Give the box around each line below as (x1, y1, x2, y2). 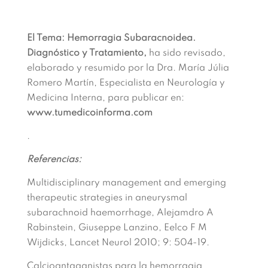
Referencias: (26, 155, 81, 165)
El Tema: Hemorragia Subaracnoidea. (26, 33, 196, 43)
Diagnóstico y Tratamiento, (26, 48, 147, 58)
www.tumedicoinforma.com (26, 108, 153, 118)
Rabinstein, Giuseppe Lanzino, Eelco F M (26, 223, 207, 233)
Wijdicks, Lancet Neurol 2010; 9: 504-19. (26, 238, 209, 248)
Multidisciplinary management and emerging (26, 178, 226, 188)
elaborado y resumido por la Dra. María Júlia (26, 63, 229, 73)
